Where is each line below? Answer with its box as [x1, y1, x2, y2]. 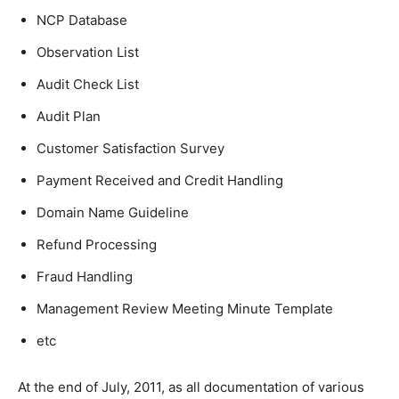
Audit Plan [37, 107, 101, 125]
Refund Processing [37, 235, 157, 253]
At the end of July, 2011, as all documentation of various [18, 378, 364, 395]
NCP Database [37, 11, 127, 28]
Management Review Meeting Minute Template [37, 299, 333, 317]
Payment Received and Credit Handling [37, 171, 283, 189]
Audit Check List [37, 75, 139, 93]
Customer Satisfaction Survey [37, 139, 224, 157]
